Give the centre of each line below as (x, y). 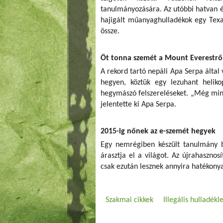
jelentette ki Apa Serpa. (138, 104)
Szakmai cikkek (129, 200)
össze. (110, 31)
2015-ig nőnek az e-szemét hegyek (158, 131)
